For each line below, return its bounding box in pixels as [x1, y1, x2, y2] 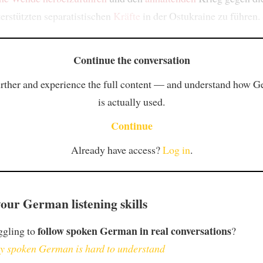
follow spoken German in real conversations [38, 222, 231, 238]
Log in [162, 142, 190, 157]
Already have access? [70, 142, 163, 157]
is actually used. [98, 95, 165, 109]
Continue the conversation [73, 52, 190, 68]
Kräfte [113, 9, 140, 23]
